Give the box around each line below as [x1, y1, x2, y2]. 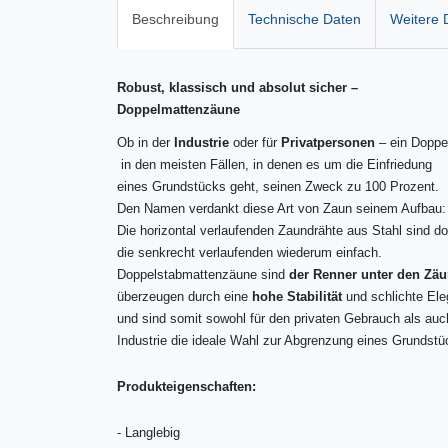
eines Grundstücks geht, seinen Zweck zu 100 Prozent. [117, 178, 440, 194]
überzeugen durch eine [117, 288, 253, 304]
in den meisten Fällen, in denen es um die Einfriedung [117, 156, 433, 172]
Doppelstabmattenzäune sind [117, 266, 290, 282]
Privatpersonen [281, 134, 376, 150]
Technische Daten [248, 10, 361, 27]
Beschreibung [132, 10, 219, 27]
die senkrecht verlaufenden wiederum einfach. [117, 244, 383, 260]
